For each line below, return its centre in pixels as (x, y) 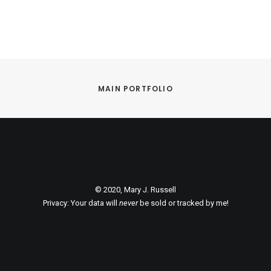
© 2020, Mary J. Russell (135, 190)
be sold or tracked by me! (183, 203)
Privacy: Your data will (81, 203)
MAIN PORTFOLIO (135, 88)
